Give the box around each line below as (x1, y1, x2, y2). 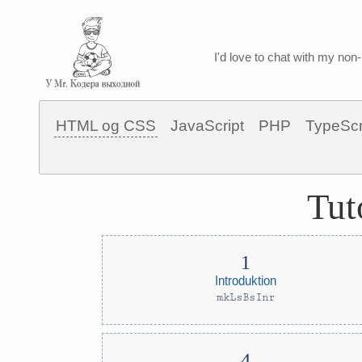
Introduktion (215, 272, 277, 288)
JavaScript (170, 117, 244, 134)
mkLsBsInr (217, 291, 276, 304)
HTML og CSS (55, 117, 156, 134)
